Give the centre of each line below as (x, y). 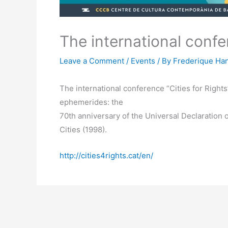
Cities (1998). (83, 130)
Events (143, 61)
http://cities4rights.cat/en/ (106, 155)
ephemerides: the (91, 102)
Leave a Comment (92, 61)
